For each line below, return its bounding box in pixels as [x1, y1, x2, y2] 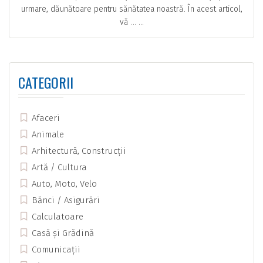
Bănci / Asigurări [29, 195, 100, 205]
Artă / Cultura [29, 162, 87, 173]
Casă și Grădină [29, 228, 94, 238]
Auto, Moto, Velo [29, 178, 97, 189]
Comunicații [29, 244, 80, 255]
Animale [29, 129, 64, 140]
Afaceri [29, 113, 60, 123]
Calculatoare [29, 211, 83, 222]
